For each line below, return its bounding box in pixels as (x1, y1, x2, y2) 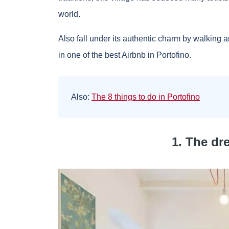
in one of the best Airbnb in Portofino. (58, 51, 191, 60)
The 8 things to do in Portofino (91, 93, 200, 102)
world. (58, 10, 80, 19)
